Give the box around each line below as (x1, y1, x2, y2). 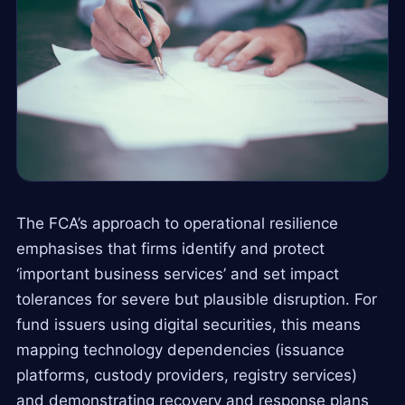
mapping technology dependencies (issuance (16, 340, 344, 359)
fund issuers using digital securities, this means (16, 315, 361, 334)
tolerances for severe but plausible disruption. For (16, 289, 377, 308)
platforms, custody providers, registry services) (16, 365, 357, 384)
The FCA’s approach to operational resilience (16, 213, 338, 232)
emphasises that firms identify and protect (16, 239, 325, 258)
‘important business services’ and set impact (16, 264, 339, 283)
